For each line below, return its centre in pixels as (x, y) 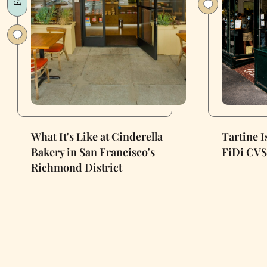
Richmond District (77, 167)
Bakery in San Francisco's (93, 152)
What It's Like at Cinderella (97, 136)
